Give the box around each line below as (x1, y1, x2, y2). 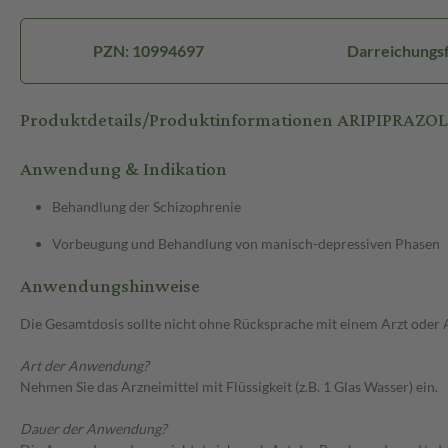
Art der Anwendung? (20, 357, 149, 375)
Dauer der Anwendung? (20, 420, 167, 438)
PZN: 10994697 (92, 41, 204, 61)
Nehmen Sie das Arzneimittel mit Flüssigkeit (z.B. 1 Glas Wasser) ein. (20, 378, 438, 396)
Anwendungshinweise (20, 269, 200, 305)
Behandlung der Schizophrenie (52, 198, 241, 216)
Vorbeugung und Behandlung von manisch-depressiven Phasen (52, 235, 440, 253)
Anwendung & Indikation (20, 152, 227, 188)
